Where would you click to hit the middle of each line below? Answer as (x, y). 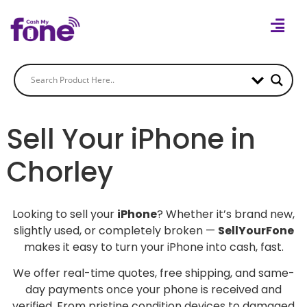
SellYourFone (256, 230)
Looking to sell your (65, 214)
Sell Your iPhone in (131, 139)
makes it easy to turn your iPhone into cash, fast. (153, 247)
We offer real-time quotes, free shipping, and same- (153, 273)
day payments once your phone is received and (153, 290)
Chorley (60, 172)
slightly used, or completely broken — (115, 230)
